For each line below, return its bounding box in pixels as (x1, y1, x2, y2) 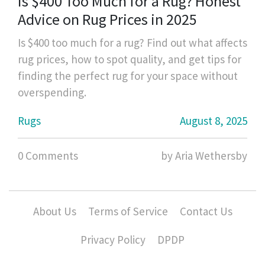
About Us (33, 204, 76, 219)
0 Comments (18, 148, 78, 163)
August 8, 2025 (180, 114, 247, 128)
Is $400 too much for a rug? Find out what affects (18, 35, 247, 50)
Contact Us (179, 204, 232, 219)
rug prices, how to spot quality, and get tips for (18, 52, 241, 67)
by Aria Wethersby (161, 148, 247, 163)
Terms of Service (88, 204, 168, 219)
